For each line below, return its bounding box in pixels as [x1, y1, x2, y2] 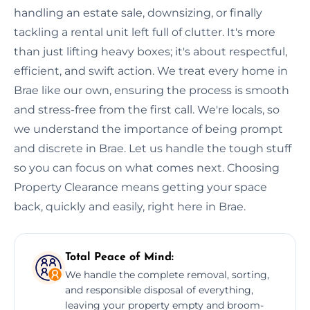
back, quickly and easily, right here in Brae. [14, 199, 246, 213]
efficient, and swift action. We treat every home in [14, 64, 288, 77]
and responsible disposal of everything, [65, 283, 253, 296]
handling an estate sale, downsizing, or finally [14, 6, 262, 19]
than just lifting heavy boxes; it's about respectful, [14, 44, 287, 58]
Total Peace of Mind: [65, 251, 174, 263]
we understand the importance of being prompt [14, 122, 283, 136]
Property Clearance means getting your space [14, 180, 267, 194]
